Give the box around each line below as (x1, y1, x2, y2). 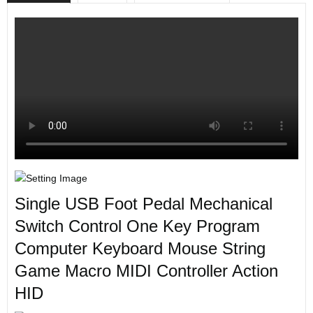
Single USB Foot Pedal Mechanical (15, 194, 272, 213)
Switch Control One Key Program (15, 217, 260, 235)
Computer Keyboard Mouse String (15, 239, 265, 258)
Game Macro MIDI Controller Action (15, 261, 278, 280)
